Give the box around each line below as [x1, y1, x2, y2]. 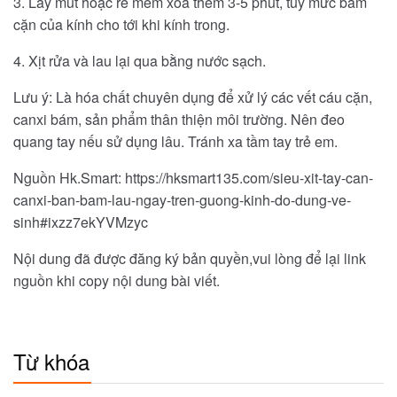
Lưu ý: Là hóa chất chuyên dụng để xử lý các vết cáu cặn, [13, 87, 372, 108]
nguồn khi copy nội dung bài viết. [13, 270, 220, 292]
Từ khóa [13, 346, 90, 378]
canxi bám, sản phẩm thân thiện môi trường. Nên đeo [13, 109, 345, 130]
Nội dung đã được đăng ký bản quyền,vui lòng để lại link [13, 248, 366, 269]
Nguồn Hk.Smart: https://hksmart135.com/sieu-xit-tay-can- [13, 167, 373, 189]
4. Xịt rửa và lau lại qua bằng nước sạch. [13, 51, 266, 72]
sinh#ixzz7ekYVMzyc [13, 212, 148, 233]
